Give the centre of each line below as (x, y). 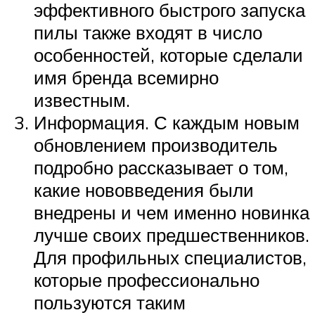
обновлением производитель (156, 145)
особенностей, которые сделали (168, 55)
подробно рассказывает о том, (161, 168)
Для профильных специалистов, (170, 258)
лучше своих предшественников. (172, 235)
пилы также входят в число (148, 33)
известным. (82, 100)
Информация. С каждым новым (167, 123)
